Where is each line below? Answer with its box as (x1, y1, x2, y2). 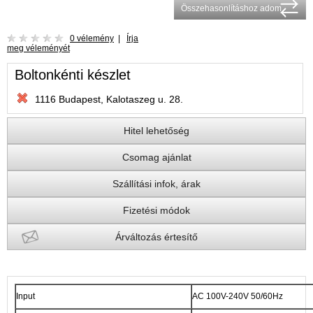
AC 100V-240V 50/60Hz (192, 291, 283, 301)
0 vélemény (70, 34, 114, 43)
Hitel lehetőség (124, 125, 189, 136)
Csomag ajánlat (122, 152, 191, 163)
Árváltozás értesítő (115, 231, 198, 242)
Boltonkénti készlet (15, 67, 131, 82)
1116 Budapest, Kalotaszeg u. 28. (35, 94, 183, 105)
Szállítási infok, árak (112, 178, 201, 189)
